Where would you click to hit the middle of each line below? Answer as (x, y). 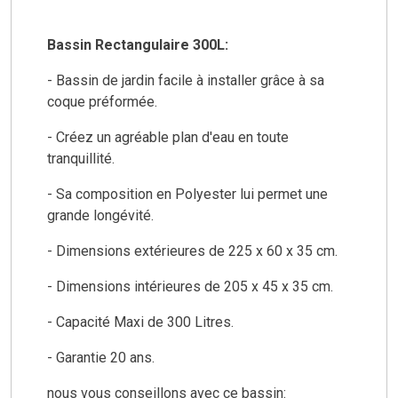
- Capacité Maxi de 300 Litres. (142, 322)
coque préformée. (104, 101)
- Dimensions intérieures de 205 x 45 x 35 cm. (190, 286)
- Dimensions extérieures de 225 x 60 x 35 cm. (192, 251)
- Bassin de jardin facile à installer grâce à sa (186, 80)
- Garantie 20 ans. (103, 357)
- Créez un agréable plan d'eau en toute (168, 137)
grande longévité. (102, 215)
